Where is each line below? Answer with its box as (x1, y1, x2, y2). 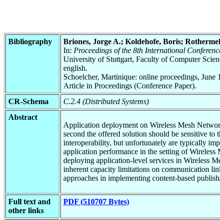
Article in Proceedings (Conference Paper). (63, 81, 196, 90)
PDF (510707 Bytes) (63, 197, 129, 206)
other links (8, 206, 44, 215)
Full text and (8, 197, 51, 206)
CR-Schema (8, 97, 49, 106)
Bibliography (8, 37, 52, 46)
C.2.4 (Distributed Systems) (63, 97, 149, 106)
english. (63, 63, 87, 72)
